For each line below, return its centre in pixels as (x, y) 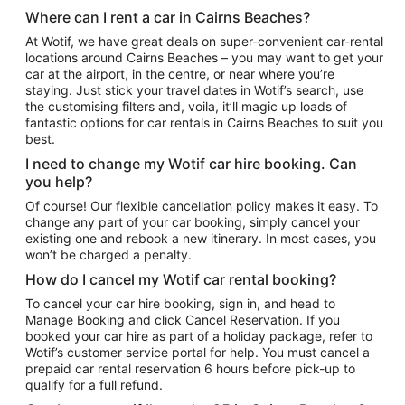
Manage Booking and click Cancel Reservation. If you (183, 319)
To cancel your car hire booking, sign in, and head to (180, 303)
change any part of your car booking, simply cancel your (193, 221)
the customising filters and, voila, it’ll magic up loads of (186, 106)
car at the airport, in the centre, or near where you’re (180, 73)
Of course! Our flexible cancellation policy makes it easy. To (202, 205)
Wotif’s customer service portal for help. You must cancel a (198, 352)
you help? (59, 181)
